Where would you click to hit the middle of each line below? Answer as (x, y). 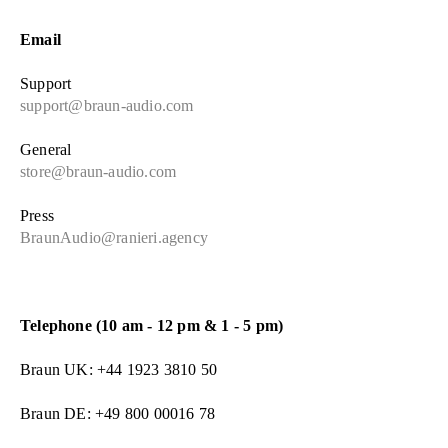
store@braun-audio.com (98, 171)
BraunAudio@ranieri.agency (114, 237)
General (46, 149)
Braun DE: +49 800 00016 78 (118, 413)
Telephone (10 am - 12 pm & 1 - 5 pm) (152, 325)
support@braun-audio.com (107, 105)
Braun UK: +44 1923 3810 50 (119, 369)
